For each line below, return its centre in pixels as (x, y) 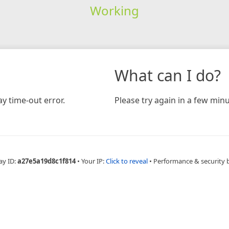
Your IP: (94, 161)
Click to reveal (127, 161)
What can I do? (168, 75)
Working (114, 10)
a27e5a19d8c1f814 (47, 161)
